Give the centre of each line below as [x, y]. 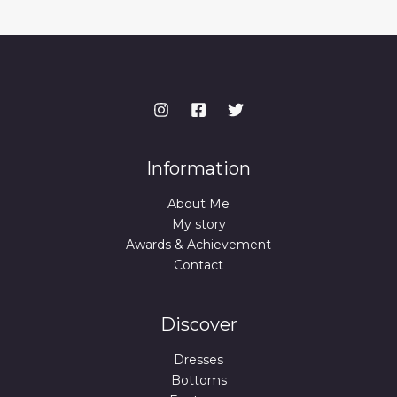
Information [198, 168]
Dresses [198, 360]
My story [198, 224]
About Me [198, 204]
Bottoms [198, 380]
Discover [198, 324]
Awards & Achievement [198, 245]
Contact [198, 265]
